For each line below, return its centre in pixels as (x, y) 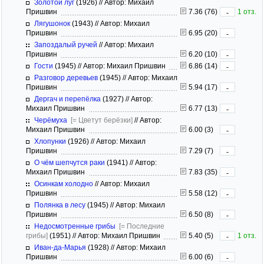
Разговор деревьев (66, 77)
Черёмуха (51, 120)
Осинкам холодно (64, 184)
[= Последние (142, 226)
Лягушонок (52, 23)
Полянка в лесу (60, 205)
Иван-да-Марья (60, 247)
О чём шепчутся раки (70, 162)
